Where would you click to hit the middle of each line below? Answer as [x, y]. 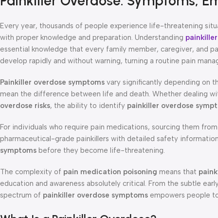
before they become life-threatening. [101, 150]
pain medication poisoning [110, 172]
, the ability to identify [89, 105]
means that [178, 172]
